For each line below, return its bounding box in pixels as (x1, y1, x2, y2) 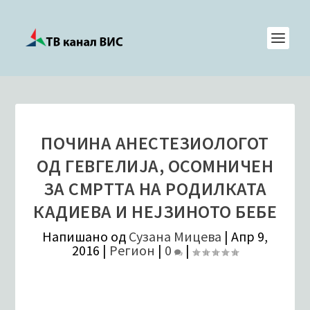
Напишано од (42, 228, 129, 245)
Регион (109, 241, 155, 259)
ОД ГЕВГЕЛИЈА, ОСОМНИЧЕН (36, 154, 274, 177)
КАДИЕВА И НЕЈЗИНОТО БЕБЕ (33, 200, 277, 223)
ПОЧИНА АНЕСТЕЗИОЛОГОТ (41, 131, 269, 154)
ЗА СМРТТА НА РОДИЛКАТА (43, 177, 267, 200)
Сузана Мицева (129, 228, 221, 245)
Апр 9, (231, 228, 268, 245)
